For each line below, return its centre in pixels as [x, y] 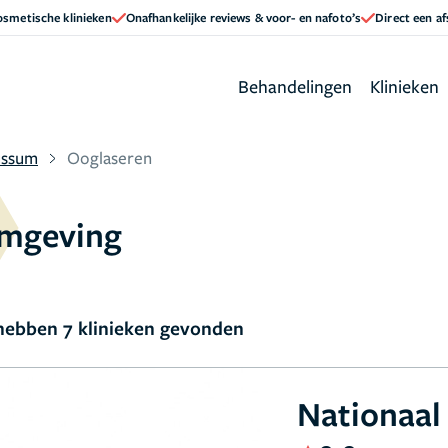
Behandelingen [295, 85]
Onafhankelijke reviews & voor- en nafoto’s [243, 17]
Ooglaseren [109, 157]
